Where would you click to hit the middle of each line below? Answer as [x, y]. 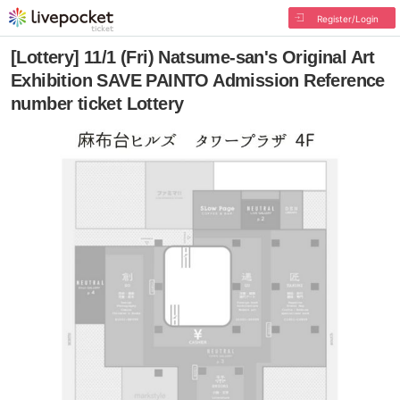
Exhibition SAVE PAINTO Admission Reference [198, 80]
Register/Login [347, 19]
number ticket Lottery [97, 104]
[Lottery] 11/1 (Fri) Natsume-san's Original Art [193, 57]
